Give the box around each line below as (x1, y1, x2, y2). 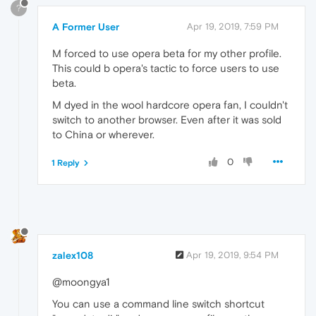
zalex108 (52, 249, 93, 261)
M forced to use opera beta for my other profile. (52, 47, 281, 59)
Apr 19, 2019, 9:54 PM (186, 249, 279, 260)
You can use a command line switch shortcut (52, 297, 265, 310)
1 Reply (51, 157, 80, 168)
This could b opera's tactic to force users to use (52, 61, 279, 74)
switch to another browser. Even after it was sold (52, 113, 281, 126)
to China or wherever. (52, 128, 154, 140)
